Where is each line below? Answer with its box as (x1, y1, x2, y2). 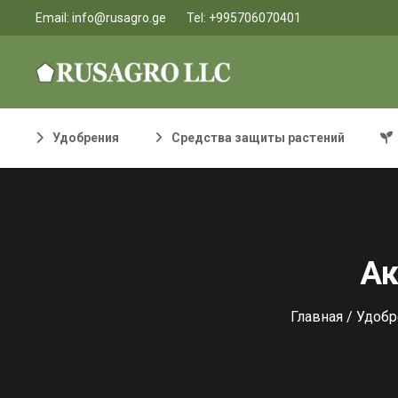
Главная (291, 308, 343, 325)
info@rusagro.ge (72, 10, 166, 25)
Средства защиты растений (171, 131, 345, 145)
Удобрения (52, 131, 119, 145)
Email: (36, 10, 72, 25)
